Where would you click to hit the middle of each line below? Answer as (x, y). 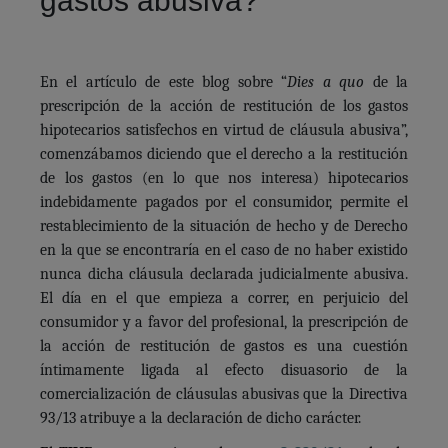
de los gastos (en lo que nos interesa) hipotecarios (224, 177)
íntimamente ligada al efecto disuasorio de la (224, 369)
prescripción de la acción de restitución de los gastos (224, 105)
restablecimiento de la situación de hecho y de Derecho (224, 225)
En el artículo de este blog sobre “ (164, 81)
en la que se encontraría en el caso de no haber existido (224, 249)
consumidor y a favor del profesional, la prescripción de (224, 321)
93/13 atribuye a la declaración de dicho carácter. (200, 417)
